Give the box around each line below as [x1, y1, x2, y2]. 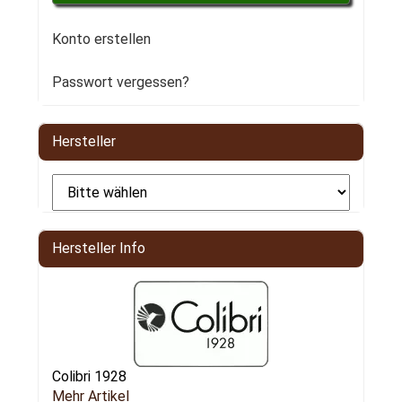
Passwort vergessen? [51, 74, 189, 92]
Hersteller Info [51, 240, 145, 258]
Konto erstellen [51, 31, 151, 48]
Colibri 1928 [51, 368, 127, 386]
